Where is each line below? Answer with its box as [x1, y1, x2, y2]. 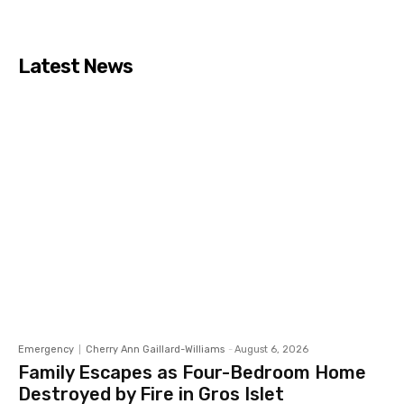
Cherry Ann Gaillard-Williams [86, 343, 225, 355]
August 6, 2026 [234, 343, 308, 355]
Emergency [18, 343, 74, 355]
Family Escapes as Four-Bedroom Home [18, 361, 366, 383]
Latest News [18, 54, 133, 79]
